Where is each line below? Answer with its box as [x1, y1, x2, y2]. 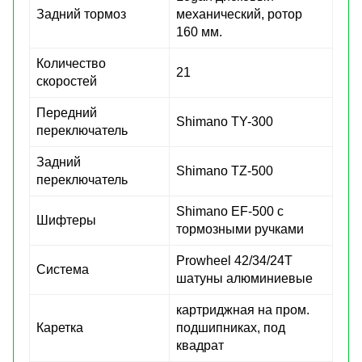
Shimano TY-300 [176, 114, 273, 128]
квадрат [176, 338, 224, 352]
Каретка [36, 320, 83, 335]
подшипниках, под [176, 320, 285, 335]
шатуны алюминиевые [176, 271, 313, 285]
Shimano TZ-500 [176, 163, 273, 178]
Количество [36, 56, 106, 70]
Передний [36, 105, 97, 120]
